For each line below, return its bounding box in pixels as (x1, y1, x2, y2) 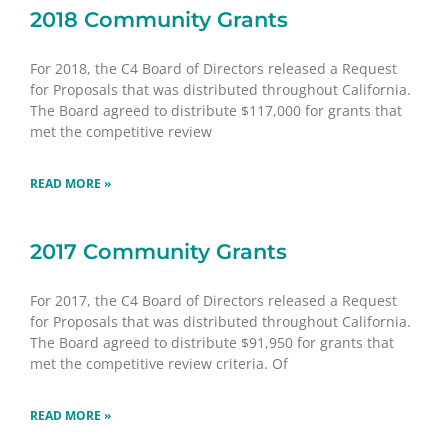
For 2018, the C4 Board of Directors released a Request (30, 58, 397, 78)
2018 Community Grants (30, 6, 288, 32)
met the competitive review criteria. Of (30, 353, 288, 373)
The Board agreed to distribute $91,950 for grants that (30, 332, 394, 352)
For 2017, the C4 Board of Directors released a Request (30, 290, 397, 310)
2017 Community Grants (30, 238, 287, 264)
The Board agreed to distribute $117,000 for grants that (30, 100, 402, 120)
